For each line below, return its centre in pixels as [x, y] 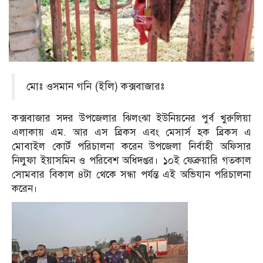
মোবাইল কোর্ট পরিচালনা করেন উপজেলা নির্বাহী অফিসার [131, 147]
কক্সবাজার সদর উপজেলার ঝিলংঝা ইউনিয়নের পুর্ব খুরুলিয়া [131, 119]
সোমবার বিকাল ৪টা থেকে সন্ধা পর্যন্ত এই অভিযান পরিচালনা [131, 175]
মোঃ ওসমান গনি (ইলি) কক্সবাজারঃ [95, 87]
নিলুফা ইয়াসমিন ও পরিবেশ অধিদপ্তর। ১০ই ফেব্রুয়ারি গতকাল [131, 161]
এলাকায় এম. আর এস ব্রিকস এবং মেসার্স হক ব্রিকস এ [131, 133]
